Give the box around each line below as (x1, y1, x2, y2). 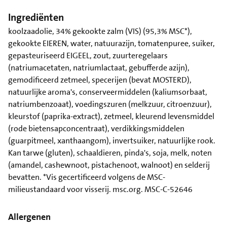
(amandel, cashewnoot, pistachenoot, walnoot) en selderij (8, 159, 210, 170)
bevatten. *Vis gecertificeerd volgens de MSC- (8, 171, 165, 182)
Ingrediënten (8, 10, 64, 24)
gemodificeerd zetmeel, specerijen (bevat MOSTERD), (8, 74, 192, 85)
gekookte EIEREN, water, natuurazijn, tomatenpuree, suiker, (8, 37, 215, 49)
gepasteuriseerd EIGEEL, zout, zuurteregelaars (8, 50, 168, 61)
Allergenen (8, 210, 51, 223)
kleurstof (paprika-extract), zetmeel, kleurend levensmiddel (8, 110, 214, 122)
